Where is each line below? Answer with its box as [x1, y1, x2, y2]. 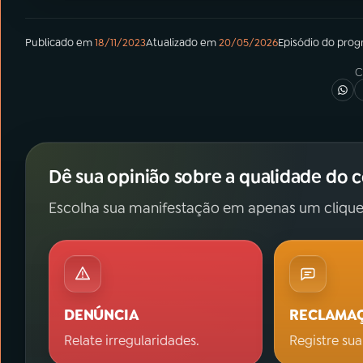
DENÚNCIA [64, 305, 139, 325]
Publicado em [25, 36, 92, 49]
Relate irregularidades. [64, 332, 199, 349]
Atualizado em [146, 36, 216, 49]
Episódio [278, 36, 319, 49]
